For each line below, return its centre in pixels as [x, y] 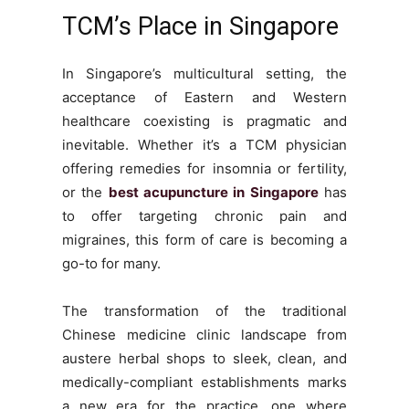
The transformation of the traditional [204, 311]
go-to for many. [111, 264]
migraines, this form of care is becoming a [204, 240]
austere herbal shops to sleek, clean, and [204, 359]
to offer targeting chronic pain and [204, 216]
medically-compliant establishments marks [204, 383]
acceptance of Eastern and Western [204, 98]
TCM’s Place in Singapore [200, 27]
